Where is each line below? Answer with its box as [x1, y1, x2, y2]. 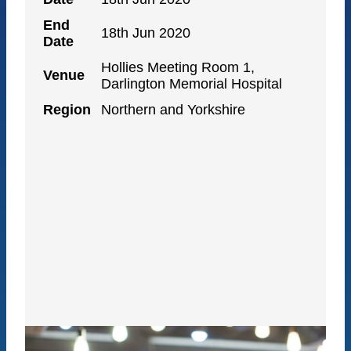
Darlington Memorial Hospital [101, 76, 283, 92]
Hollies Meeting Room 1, [101, 60, 255, 76]
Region [43, 102, 92, 118]
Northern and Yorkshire [101, 102, 246, 118]
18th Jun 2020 [101, 25, 191, 42]
